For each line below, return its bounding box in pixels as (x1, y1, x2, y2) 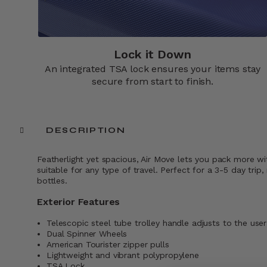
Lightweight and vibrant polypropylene (46, 250, 199, 260)
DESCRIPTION (46, 125, 126, 136)
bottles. (37, 176, 67, 186)
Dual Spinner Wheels (46, 229, 128, 239)
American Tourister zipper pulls (46, 240, 169, 250)
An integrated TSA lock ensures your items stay (44, 63, 261, 75)
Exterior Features (37, 196, 120, 208)
